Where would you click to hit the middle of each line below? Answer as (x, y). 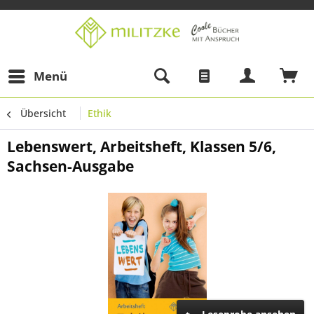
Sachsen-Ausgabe (70, 166)
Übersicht (43, 113)
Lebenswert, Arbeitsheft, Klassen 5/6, (142, 146)
